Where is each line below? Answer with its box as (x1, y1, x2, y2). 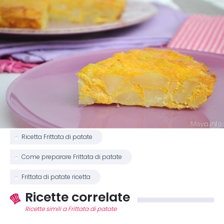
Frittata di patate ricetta (21, 173, 90, 181)
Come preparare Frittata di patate (21, 153, 122, 161)
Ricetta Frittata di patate (21, 133, 92, 141)
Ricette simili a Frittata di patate (25, 205, 116, 213)
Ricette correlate (25, 189, 130, 205)
